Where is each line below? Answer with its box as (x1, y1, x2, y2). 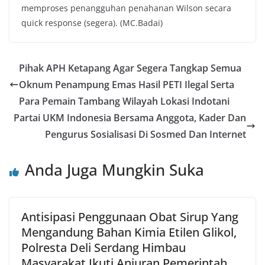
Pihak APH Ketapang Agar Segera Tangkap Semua (19, 62, 241, 75)
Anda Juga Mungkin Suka (25, 159, 204, 180)
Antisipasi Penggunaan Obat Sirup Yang (21, 209, 238, 225)
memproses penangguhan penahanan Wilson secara (21, 2, 231, 14)
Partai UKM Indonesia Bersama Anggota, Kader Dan (14, 111, 246, 124)
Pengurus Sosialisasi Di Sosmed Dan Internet (45, 128, 246, 141)
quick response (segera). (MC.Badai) (21, 17, 163, 28)
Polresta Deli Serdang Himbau (21, 240, 186, 256)
